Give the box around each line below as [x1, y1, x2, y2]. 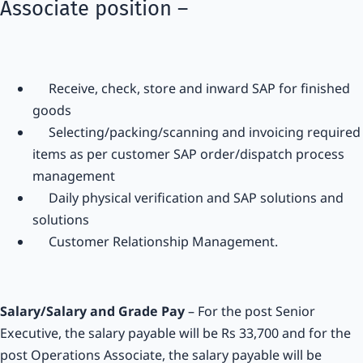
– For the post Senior [188, 302, 315, 321]
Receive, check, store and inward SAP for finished [32, 79, 350, 98]
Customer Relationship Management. [32, 233, 278, 251]
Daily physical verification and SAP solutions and [32, 189, 344, 207]
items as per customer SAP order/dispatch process [32, 145, 344, 164]
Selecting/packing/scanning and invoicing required [32, 123, 361, 142]
